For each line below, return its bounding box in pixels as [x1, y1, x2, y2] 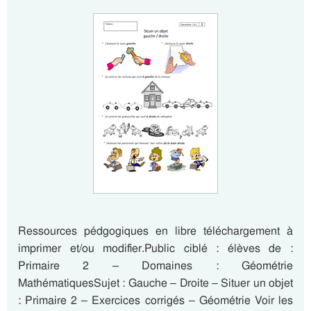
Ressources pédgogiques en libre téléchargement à [18, 224, 293, 238]
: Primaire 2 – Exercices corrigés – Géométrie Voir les [18, 293, 293, 308]
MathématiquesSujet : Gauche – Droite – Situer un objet [18, 276, 293, 290]
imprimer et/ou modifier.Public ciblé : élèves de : [18, 241, 293, 255]
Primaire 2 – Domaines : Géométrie [18, 258, 293, 273]
